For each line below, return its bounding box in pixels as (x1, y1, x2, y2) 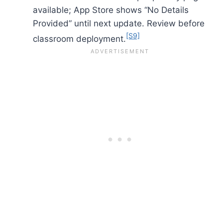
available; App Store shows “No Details (33, 4, 189, 15)
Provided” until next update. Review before (33, 18, 205, 28)
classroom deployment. (33, 33, 126, 44)
